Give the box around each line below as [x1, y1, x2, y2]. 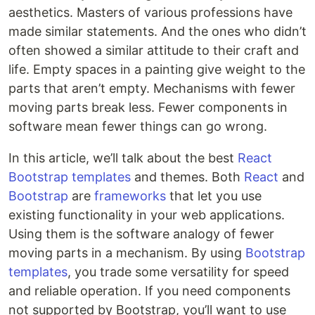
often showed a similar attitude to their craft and [8, 43, 299, 58]
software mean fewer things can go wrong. [8, 119, 267, 134]
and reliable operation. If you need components [8, 283, 290, 298]
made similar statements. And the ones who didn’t [8, 24, 307, 39]
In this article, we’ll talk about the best [8, 150, 238, 165]
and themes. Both [131, 169, 244, 184]
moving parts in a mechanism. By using [8, 245, 245, 260]
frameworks [94, 188, 166, 203]
